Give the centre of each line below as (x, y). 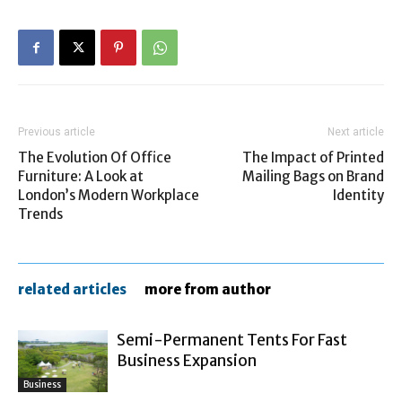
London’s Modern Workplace (109, 196)
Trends (40, 214)
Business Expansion (187, 361)
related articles (72, 290)
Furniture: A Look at (81, 177)
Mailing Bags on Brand (313, 177)
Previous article (57, 132)
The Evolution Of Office (95, 158)
